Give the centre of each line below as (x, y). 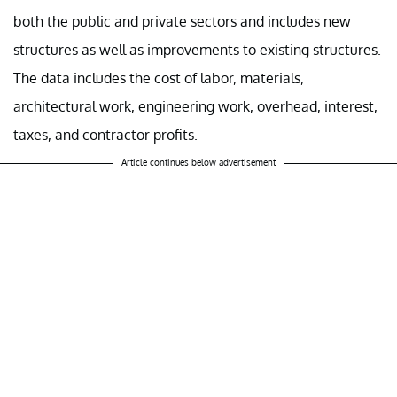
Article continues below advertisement (198, 162)
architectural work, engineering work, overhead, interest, (195, 106)
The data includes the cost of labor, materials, (159, 78)
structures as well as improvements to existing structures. (197, 49)
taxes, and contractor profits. (105, 134)
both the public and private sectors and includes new (182, 21)
